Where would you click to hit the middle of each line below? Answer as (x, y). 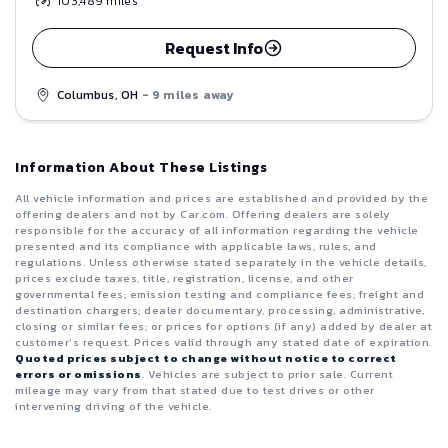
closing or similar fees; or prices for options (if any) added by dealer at (223, 326)
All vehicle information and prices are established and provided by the (221, 198)
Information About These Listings (141, 168)
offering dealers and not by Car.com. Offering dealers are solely (202, 214)
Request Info (214, 47)
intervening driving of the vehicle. (113, 406)
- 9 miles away (188, 94)
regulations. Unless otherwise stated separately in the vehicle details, (221, 262)
